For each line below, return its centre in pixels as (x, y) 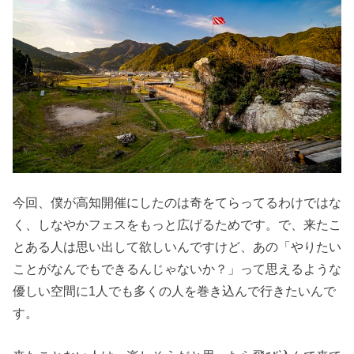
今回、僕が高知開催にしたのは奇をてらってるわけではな (177, 203)
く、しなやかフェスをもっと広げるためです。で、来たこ (177, 225)
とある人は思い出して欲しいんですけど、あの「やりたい (177, 247)
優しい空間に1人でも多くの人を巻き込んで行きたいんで (174, 292)
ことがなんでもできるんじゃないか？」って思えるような (177, 269)
